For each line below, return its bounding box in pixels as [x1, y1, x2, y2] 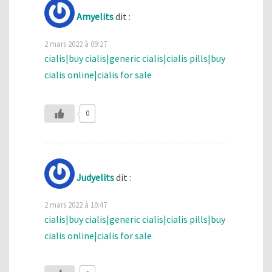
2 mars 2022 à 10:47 [44, 199, 107, 209]
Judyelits [76, 171, 114, 183]
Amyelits [76, 10, 114, 22]
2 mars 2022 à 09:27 [44, 39, 107, 49]
